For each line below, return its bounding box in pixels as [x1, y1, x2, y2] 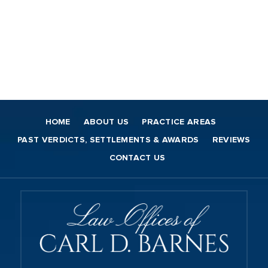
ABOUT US [83, 117, 129, 126]
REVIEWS [212, 135, 251, 144]
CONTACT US [109, 153, 166, 162]
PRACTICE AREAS [142, 117, 217, 126]
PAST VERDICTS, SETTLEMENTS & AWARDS [17, 135, 199, 144]
